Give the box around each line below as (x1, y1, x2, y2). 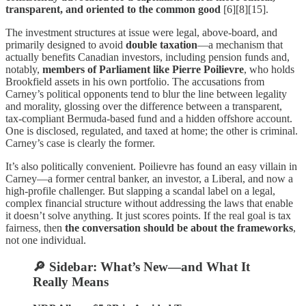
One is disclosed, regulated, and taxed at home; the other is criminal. (5, 125, 298, 137)
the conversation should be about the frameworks (65, 222, 293, 234)
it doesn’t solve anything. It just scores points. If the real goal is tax (5, 210, 291, 222)
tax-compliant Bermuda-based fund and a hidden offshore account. (5, 113, 292, 125)
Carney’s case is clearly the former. (5, 137, 155, 150)
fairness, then (5, 222, 65, 234)
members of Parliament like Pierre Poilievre (42, 64, 244, 76)
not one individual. (5, 234, 86, 247)
